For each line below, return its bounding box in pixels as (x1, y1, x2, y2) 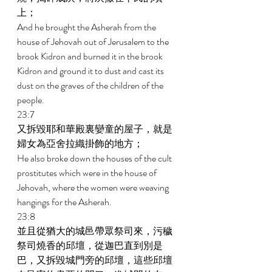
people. (17, 93, 46, 107)
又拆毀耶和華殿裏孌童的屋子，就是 (17, 122, 172, 136)
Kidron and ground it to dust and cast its (17, 64, 166, 78)
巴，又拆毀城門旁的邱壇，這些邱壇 (17, 253, 172, 267)
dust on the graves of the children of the (17, 78, 165, 92)
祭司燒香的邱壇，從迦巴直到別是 (17, 239, 163, 253)
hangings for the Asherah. (17, 195, 114, 209)
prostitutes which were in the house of (17, 166, 158, 180)
